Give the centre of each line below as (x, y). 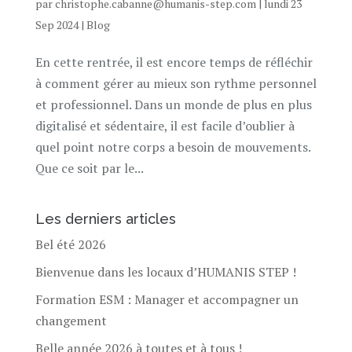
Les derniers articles (105, 218)
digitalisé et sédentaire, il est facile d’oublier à (165, 125)
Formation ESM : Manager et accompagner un (167, 299)
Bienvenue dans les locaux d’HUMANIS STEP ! (165, 271)
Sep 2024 (57, 24)
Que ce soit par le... (89, 168)
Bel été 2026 (70, 244)
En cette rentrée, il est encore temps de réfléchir (174, 62)
